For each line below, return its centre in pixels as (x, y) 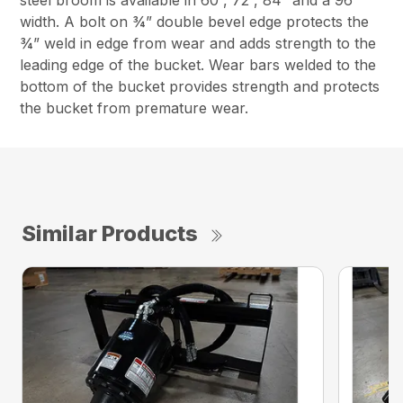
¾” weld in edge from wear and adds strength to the (198, 44)
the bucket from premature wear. (134, 108)
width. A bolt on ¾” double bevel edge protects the (195, 22)
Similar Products (110, 234)
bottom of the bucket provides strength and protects (200, 87)
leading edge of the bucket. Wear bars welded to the (198, 65)
